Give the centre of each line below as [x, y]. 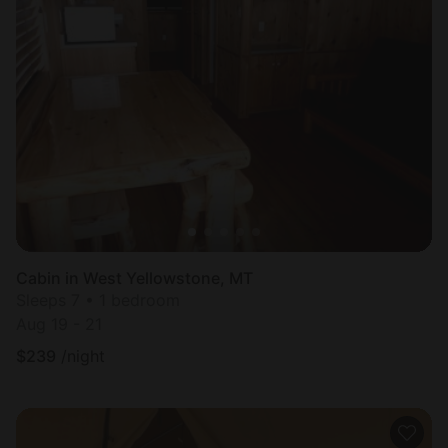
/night [83, 356]
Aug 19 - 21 [59, 324]
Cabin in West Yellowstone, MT [134, 278]
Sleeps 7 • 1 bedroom [98, 300]
